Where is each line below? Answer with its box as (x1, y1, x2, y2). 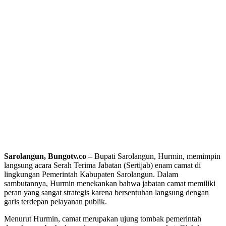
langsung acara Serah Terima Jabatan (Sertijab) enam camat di (4, 160, 201, 169)
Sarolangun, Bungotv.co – (4, 151, 92, 160)
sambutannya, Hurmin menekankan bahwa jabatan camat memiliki (4, 179, 215, 188)
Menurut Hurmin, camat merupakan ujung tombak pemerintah (4, 214, 201, 223)
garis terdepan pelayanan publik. (4, 197, 107, 206)
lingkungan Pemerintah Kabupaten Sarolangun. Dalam (4, 169, 178, 179)
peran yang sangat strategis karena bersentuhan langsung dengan (4, 188, 209, 197)
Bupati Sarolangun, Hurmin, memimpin (92, 151, 220, 160)
